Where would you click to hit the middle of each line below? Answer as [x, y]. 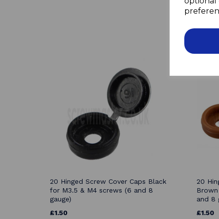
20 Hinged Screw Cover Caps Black [108, 182]
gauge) [61, 199]
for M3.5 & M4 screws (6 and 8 [101, 190]
